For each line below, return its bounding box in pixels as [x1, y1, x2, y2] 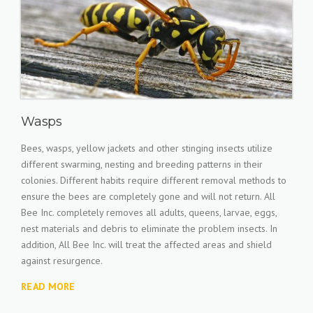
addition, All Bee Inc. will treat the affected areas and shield [21, 238, 272, 251]
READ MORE [21, 280, 75, 293]
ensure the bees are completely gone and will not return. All [21, 190, 275, 203]
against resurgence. [21, 254, 103, 267]
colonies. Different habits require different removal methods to [21, 174, 286, 187]
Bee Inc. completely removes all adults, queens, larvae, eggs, [21, 206, 277, 219]
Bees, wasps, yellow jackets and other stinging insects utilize [21, 142, 272, 154]
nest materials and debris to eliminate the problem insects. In [21, 222, 277, 235]
